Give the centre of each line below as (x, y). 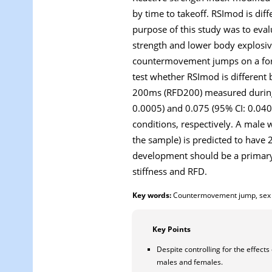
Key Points (172, 229)
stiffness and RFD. (170, 171)
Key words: (152, 195)
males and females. (190, 261)
